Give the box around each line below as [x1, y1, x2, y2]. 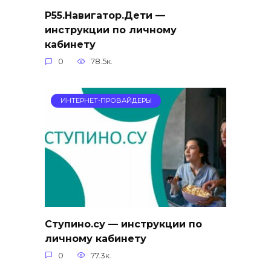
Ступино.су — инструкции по [45, 218, 202, 230]
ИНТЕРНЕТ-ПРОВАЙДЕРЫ [60, 96, 152, 105]
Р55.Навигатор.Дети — [45, 9, 165, 21]
